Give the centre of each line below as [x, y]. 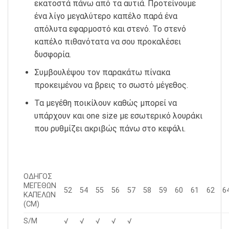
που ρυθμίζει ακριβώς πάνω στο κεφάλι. [110, 128]
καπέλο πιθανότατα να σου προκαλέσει [107, 42]
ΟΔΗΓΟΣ [38, 177]
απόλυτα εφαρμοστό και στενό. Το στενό [110, 29]
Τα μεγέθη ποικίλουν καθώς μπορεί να [105, 103]
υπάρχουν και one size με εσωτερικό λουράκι [118, 116]
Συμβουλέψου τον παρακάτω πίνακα [102, 73]
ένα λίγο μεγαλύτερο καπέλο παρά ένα [106, 16]
